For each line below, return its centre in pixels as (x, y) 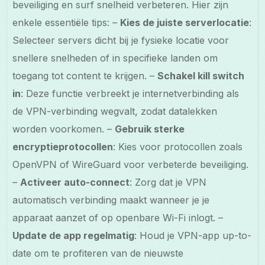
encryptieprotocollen (63, 146)
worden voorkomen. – (64, 129)
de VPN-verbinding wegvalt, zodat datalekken (115, 111)
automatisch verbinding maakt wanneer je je (111, 200)
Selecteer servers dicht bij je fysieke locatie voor (121, 40)
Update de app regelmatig (74, 235)
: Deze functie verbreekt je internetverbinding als (130, 93)
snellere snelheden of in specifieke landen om (115, 58)
